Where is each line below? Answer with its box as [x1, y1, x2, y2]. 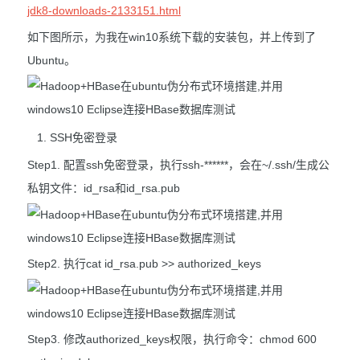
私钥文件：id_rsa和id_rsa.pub [27, 182, 180, 195]
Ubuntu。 [27, 53, 76, 67]
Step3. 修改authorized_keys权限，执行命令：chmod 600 [27, 333, 317, 346]
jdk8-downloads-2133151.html [27, 4, 181, 18]
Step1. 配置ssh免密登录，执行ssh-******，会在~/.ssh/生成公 [27, 158, 329, 172]
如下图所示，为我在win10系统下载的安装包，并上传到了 [27, 30, 316, 43]
